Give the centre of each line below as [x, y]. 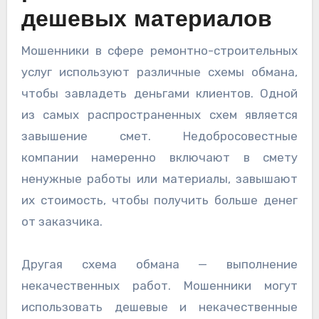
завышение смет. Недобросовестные [159, 136]
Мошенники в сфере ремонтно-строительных [159, 51]
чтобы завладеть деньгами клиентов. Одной [159, 94]
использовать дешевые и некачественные [159, 307]
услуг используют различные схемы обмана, [159, 72]
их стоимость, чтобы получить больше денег [159, 200]
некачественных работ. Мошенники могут [159, 286]
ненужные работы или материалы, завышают [159, 179]
